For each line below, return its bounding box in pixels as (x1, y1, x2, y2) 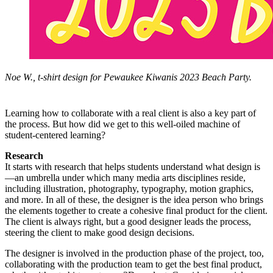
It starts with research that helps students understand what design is (5, 161, 260, 172)
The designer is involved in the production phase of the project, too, (5, 248, 264, 259)
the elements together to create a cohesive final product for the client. (5, 205, 268, 216)
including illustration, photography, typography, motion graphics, (5, 183, 253, 194)
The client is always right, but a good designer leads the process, (5, 216, 251, 227)
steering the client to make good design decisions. (5, 227, 194, 238)
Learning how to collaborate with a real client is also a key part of (5, 108, 256, 119)
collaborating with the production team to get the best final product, (5, 259, 262, 270)
